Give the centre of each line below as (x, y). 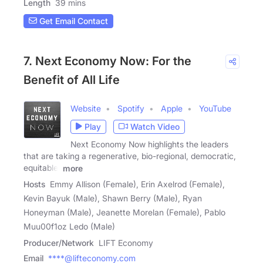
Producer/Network (59, 243)
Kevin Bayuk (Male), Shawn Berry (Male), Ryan (113, 198)
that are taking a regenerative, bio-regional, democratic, (130, 156)
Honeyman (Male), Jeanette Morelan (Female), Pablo (124, 213)
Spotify (131, 108)
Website (86, 108)
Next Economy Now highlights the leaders (149, 144)
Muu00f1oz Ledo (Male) (69, 227)
